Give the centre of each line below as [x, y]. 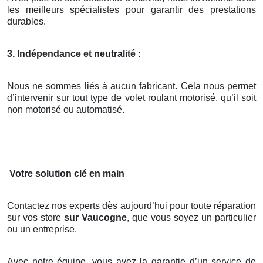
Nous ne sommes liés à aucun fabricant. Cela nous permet [131, 86]
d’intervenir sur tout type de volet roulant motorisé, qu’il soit [131, 98]
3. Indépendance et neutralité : [74, 54]
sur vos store [36, 218]
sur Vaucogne [95, 218]
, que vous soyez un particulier [191, 218]
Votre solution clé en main [67, 174]
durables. [26, 22]
